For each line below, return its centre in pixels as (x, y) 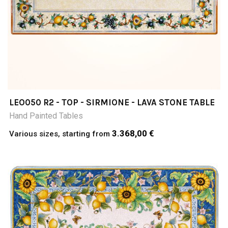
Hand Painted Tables (46, 116)
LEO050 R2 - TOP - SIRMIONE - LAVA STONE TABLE (112, 102)
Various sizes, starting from (61, 134)
